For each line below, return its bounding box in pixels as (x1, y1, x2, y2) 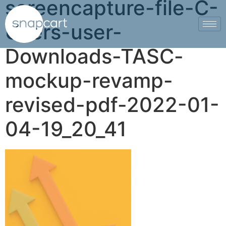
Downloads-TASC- (5, 43, 184, 69)
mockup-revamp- (5, 68, 173, 93)
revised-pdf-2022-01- (5, 92, 219, 117)
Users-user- (5, 19, 122, 44)
